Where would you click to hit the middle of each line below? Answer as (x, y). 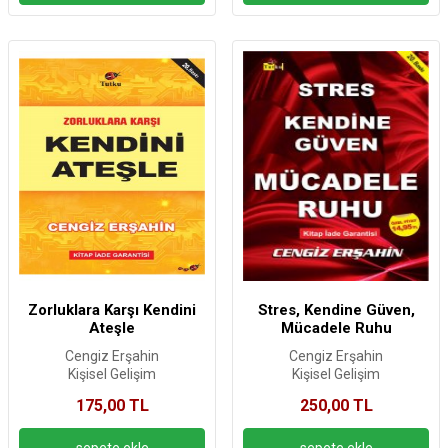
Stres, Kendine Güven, (336, 310)
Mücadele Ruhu (336, 328)
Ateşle (112, 328)
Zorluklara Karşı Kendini (112, 310)
